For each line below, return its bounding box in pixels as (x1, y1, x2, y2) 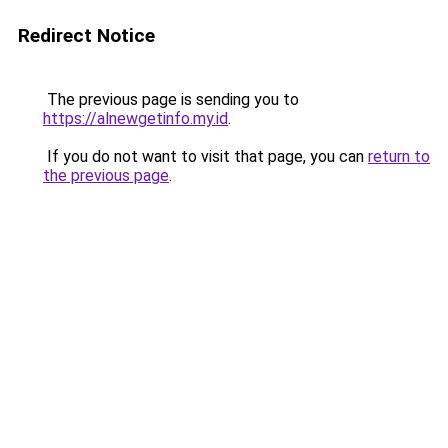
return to (368, 147, 430, 166)
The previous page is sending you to (43, 90, 299, 109)
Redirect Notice (18, 24, 155, 47)
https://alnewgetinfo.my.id (43, 109, 228, 128)
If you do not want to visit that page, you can (43, 147, 368, 166)
